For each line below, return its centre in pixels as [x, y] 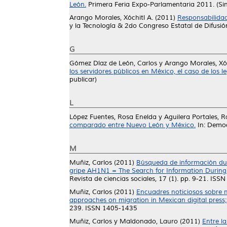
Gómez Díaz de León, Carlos [113, 63]
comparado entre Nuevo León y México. [133, 125]
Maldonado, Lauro [149, 221]
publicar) [83, 80]
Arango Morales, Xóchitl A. [111, 18]
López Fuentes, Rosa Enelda [113, 117]
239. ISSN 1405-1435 [103, 208]
